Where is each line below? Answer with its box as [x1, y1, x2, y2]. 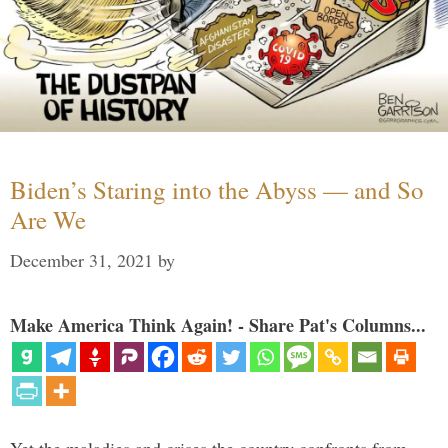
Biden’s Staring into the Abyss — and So [10, 173, 424, 207]
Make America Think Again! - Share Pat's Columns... [10, 312, 426, 339]
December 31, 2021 [10, 248, 153, 273]
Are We [10, 203, 86, 237]
